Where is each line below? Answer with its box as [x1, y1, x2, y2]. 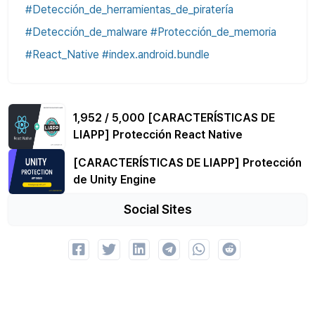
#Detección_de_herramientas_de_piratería [25, 3, 233, 17]
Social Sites [123, 202, 192, 217]
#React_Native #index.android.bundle [25, 48, 210, 62]
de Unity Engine [73, 173, 156, 187]
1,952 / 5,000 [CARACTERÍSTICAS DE [73, 111, 275, 125]
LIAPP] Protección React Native [73, 128, 243, 142]
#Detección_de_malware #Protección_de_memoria [25, 25, 276, 39]
